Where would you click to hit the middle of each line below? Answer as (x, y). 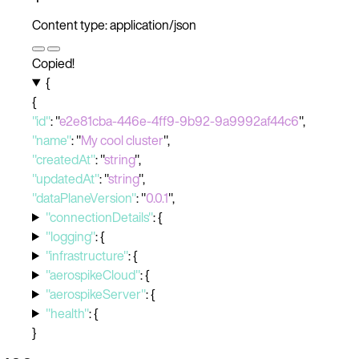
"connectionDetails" (99, 217)
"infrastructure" (87, 255)
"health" (67, 313)
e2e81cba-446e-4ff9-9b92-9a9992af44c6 (179, 121)
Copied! (53, 63)
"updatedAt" (66, 178)
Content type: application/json (114, 24)
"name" (52, 140)
